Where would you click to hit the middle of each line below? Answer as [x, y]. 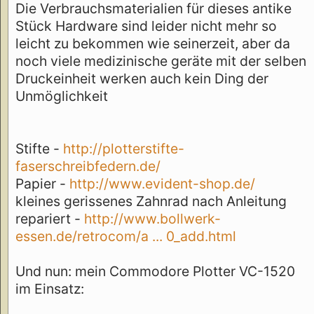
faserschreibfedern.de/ [88, 166]
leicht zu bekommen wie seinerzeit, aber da [153, 44]
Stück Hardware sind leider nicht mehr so [146, 26]
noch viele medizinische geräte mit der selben [161, 61]
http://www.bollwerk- [152, 219]
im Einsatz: [50, 289]
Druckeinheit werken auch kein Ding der [142, 79]
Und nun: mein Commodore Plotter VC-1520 [155, 272]
